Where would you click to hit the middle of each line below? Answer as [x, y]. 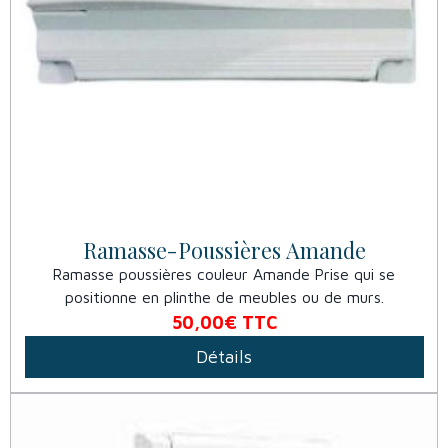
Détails [224, 357]
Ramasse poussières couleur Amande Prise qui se [224, 273]
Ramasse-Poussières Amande [224, 249]
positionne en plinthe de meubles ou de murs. [224, 296]
